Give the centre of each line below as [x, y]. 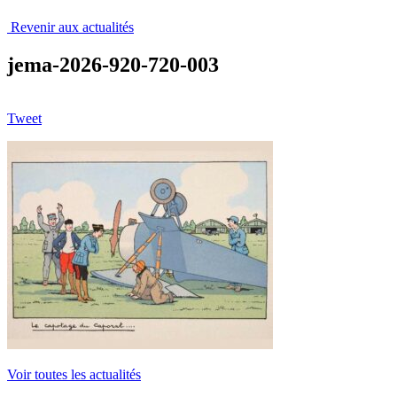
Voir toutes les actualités [74, 374]
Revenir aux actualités [70, 27]
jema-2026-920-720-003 [113, 64]
